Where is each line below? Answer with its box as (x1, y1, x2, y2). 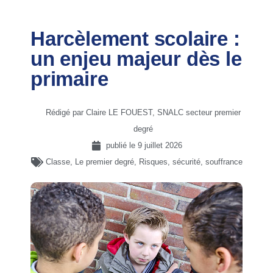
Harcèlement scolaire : (30, 27, 240, 50)
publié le (105, 141, 138, 150)
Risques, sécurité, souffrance (138, 157, 243, 166)
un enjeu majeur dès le (30, 48, 242, 70)
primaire (30, 68, 108, 90)
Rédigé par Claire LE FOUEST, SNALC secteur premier (46, 108, 241, 117)
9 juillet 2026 (137, 141, 182, 150)
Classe (45, 157, 70, 166)
